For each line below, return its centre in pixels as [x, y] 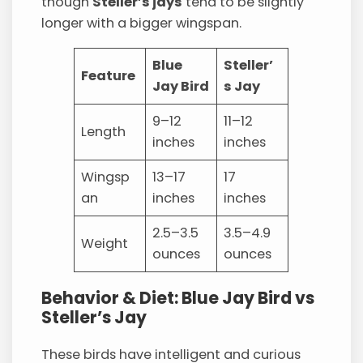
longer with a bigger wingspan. [142, 23]
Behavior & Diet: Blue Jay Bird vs [178, 298]
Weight [105, 243]
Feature [109, 75]
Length [104, 131]
